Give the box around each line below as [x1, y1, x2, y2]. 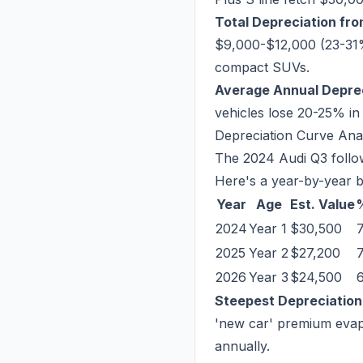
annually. [215, 338, 270, 354]
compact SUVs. [215, 59, 310, 75]
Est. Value [290, 196, 355, 212]
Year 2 [249, 245, 288, 261]
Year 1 [249, 220, 287, 237]
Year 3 [249, 269, 288, 285]
